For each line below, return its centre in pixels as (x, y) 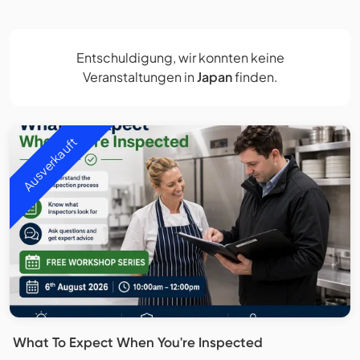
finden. (255, 77)
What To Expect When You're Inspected (138, 342)
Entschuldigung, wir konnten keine (180, 58)
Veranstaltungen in (139, 77)
